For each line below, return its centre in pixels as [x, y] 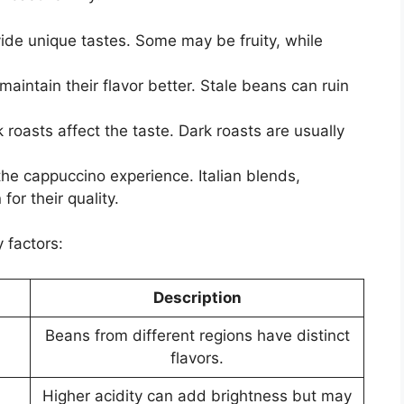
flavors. [197, 358]
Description [197, 297]
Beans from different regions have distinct [197, 335]
